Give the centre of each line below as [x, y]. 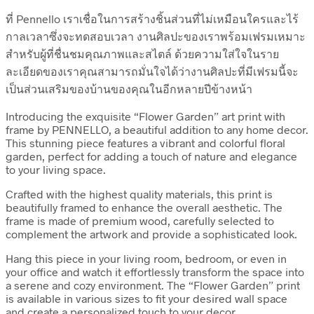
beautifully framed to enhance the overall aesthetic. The [144, 207]
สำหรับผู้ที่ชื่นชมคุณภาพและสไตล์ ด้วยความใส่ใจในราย [142, 54]
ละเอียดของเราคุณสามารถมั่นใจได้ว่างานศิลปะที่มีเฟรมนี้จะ [152, 71]
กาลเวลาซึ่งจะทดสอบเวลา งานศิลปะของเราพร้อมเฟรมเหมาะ [156, 36]
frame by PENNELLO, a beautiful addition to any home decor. [157, 130]
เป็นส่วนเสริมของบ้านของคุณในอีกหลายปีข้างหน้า [129, 89]
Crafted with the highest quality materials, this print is [139, 194]
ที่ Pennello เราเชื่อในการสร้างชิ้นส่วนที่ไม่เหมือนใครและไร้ [152, 19]
